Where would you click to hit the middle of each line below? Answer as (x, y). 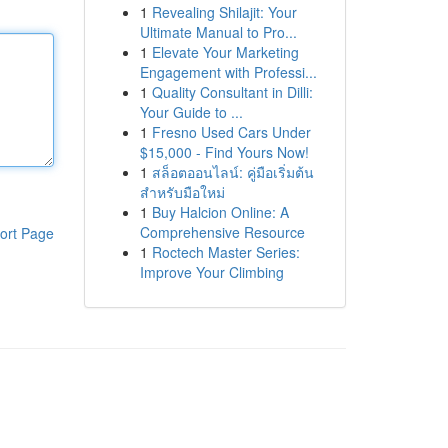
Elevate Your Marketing (225, 52)
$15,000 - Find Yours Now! (224, 152)
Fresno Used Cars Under (231, 132)
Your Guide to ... (191, 112)
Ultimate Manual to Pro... (218, 32)
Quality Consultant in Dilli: (232, 92)
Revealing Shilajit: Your (224, 12)
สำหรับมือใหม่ (182, 192)
